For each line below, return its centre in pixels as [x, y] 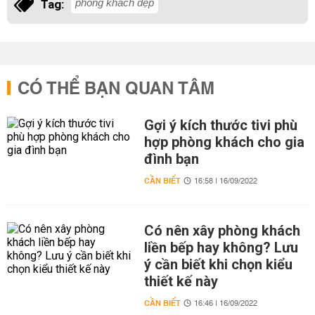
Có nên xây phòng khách [222, 231]
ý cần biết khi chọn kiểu [218, 264]
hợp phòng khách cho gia [224, 142]
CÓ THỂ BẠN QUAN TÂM [116, 89]
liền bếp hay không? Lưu [221, 247]
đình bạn [171, 159]
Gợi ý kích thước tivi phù [220, 125]
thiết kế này [181, 281]
